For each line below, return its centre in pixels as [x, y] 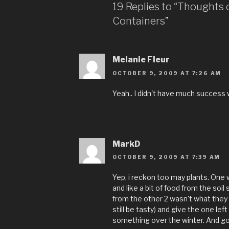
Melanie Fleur [141, 60]
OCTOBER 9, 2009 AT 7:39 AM [167, 157]
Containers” [141, 21]
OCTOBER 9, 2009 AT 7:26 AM [167, 73]
